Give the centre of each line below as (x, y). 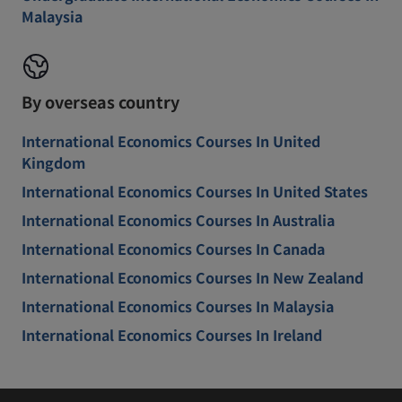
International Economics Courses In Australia (178, 220)
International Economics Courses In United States (195, 191)
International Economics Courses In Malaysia (178, 306)
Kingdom (53, 162)
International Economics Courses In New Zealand (192, 277)
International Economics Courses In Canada (173, 249)
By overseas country (100, 101)
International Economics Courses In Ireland (172, 335)
